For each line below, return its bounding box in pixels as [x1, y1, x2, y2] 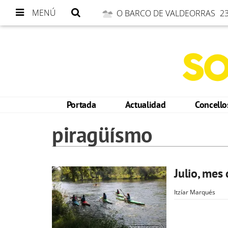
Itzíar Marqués [174, 188, 215, 196]
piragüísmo [52, 121, 153, 149]
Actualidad [125, 99, 166, 110]
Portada [66, 99, 96, 110]
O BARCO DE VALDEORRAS [117, 8, 217, 19]
